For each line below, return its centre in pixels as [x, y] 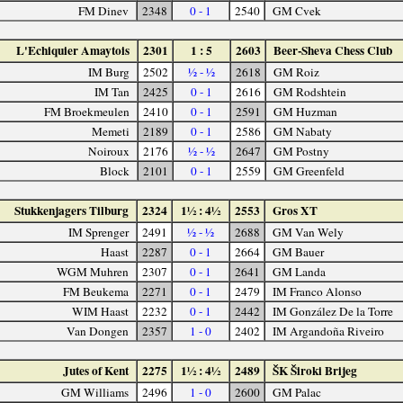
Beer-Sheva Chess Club [332, 50]
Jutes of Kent [96, 370]
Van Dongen [98, 331]
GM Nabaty [302, 131]
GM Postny [301, 151]
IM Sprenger [99, 232]
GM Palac [296, 392]
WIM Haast [101, 311]
